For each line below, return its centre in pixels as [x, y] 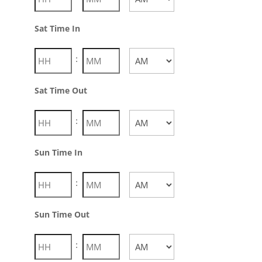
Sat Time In [57, 28]
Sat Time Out [61, 90]
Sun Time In [58, 152]
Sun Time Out [62, 214]
